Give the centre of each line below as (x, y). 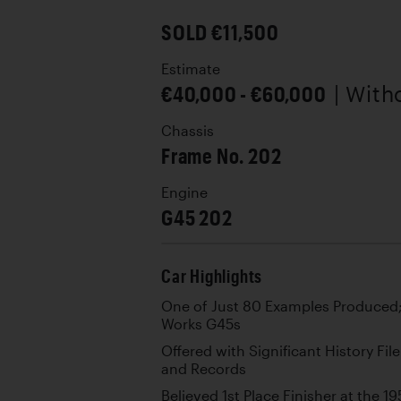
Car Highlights (212, 276)
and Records (204, 369)
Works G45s (201, 324)
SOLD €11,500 (220, 32)
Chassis (188, 131)
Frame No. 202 (222, 155)
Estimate (191, 69)
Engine (184, 192)
